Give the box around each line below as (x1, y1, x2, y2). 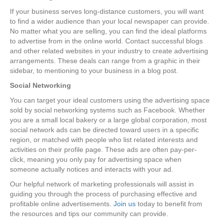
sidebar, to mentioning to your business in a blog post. (10, 67, 178, 75)
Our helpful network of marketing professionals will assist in (10, 180, 194, 188)
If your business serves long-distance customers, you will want (10, 7, 204, 16)
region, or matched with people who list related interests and (10, 136, 198, 144)
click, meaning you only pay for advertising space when (10, 155, 182, 164)
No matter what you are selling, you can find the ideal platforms (10, 27, 207, 36)
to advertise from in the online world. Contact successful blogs (10, 37, 203, 45)
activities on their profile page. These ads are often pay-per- (10, 146, 197, 154)
